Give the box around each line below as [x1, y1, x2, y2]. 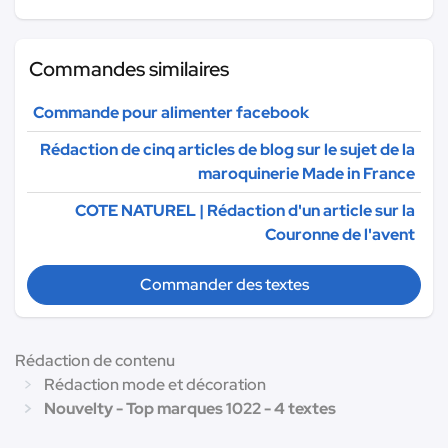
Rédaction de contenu [15, 350, 175, 372]
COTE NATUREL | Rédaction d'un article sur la [75, 200, 415, 222]
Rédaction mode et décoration [44, 374, 266, 396]
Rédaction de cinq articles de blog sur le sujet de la [40, 139, 415, 161]
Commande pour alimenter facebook [33, 102, 309, 124]
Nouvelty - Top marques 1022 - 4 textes [44, 398, 336, 420]
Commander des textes [139, 274, 309, 296]
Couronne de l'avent [265, 224, 415, 246]
